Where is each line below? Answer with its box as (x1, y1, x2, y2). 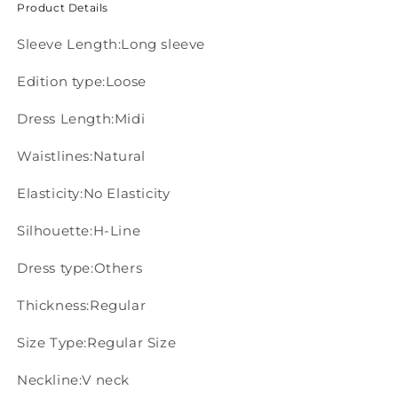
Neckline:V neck (17, 370, 130, 388)
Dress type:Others (17, 259, 143, 276)
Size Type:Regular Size (17, 333, 177, 351)
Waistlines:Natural (17, 147, 146, 164)
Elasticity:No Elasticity (17, 184, 171, 202)
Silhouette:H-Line (17, 221, 141, 239)
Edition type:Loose (17, 72, 147, 90)
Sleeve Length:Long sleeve (17, 35, 205, 52)
